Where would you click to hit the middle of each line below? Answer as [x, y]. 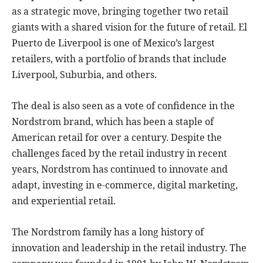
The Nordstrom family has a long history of [108, 232]
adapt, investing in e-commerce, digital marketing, [125, 185]
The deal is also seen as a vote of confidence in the [123, 105]
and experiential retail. [64, 200]
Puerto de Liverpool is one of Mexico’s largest [113, 43]
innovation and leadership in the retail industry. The [129, 247]
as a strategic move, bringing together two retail [120, 11]
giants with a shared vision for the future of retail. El [129, 27]
